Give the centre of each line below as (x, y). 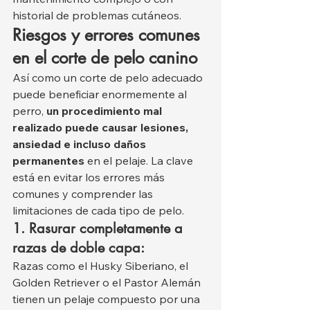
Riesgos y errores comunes (109, 35)
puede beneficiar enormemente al (101, 94)
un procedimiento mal (106, 111)
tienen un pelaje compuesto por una (108, 299)
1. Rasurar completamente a (100, 229)
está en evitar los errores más (90, 177)
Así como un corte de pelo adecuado (109, 78)
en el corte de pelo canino (105, 58)
